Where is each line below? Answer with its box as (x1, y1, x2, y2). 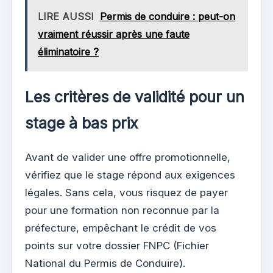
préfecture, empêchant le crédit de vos (25, 221, 216, 234)
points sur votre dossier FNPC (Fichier (25, 239, 209, 252)
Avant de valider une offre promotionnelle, (25, 151, 230, 163)
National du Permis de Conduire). (25, 257, 185, 269)
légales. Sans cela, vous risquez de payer (25, 186, 228, 199)
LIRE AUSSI (37, 10, 94, 23)
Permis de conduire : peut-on (99, 10, 235, 23)
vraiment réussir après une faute (37, 28, 190, 41)
